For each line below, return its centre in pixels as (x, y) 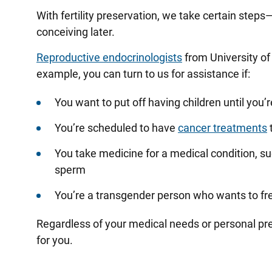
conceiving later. (77, 32)
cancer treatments (223, 128)
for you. (56, 240)
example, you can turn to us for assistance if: (144, 74)
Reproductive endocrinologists (109, 57)
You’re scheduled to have (116, 128)
